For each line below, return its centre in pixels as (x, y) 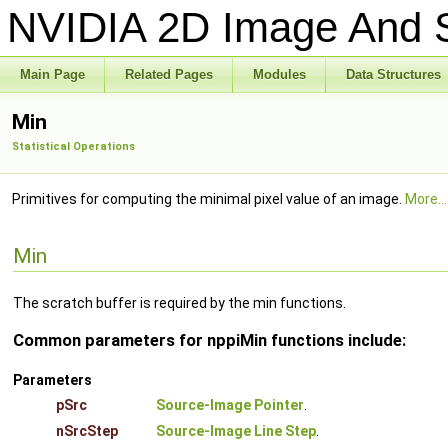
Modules (279, 74)
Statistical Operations (73, 146)
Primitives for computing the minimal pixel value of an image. (208, 199)
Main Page (52, 74)
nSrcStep (87, 430)
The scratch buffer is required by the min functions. (179, 303)
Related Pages (169, 74)
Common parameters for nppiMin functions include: (209, 341)
